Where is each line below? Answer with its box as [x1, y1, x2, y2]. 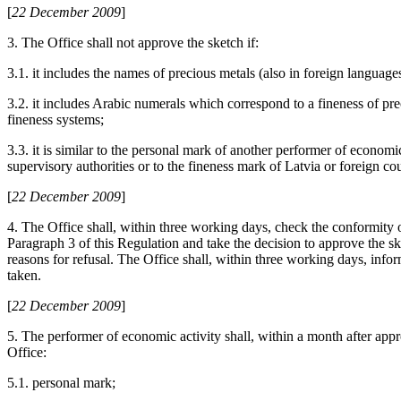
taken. [7, 268, 41, 284]
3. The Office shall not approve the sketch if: [7, 35, 259, 51]
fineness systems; [7, 112, 104, 128]
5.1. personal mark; [7, 375, 115, 391]
